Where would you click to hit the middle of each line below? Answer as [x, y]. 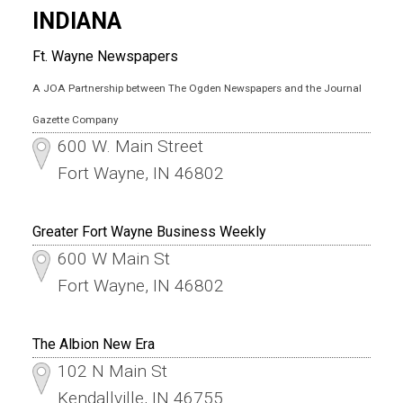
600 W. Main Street [130, 146]
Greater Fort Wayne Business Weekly [149, 231]
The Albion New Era [93, 344]
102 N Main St [112, 371]
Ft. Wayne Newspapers [105, 57]
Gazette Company [75, 119]
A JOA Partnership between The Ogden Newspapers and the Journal [197, 88]
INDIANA [76, 22]
